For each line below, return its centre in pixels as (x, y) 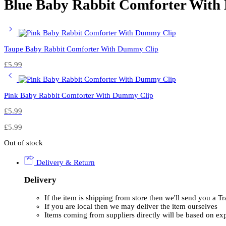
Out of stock (23, 143)
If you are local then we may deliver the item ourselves (131, 207)
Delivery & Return (65, 162)
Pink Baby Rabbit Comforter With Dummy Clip (79, 95)
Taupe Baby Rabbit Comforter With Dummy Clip (81, 49)
